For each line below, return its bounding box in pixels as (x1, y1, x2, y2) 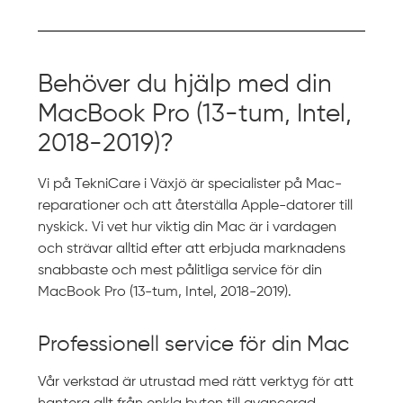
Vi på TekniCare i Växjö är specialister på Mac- (38, 176, 343, 192)
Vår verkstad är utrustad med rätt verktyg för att (38, 374, 354, 390)
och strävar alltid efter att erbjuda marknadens (38, 241, 346, 256)
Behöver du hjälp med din (38, 71, 333, 97)
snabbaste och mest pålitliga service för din (38, 263, 323, 278)
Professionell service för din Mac (38, 333, 350, 355)
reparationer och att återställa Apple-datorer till (38, 198, 354, 213)
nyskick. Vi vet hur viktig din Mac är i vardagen (38, 219, 337, 235)
